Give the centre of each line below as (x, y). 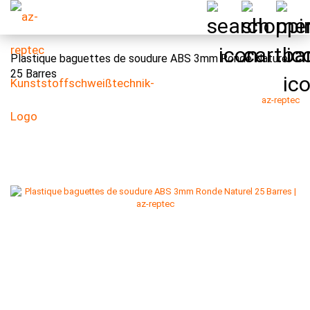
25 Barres (34, 74)
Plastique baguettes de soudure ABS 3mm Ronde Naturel (151, 58)
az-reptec (281, 100)
